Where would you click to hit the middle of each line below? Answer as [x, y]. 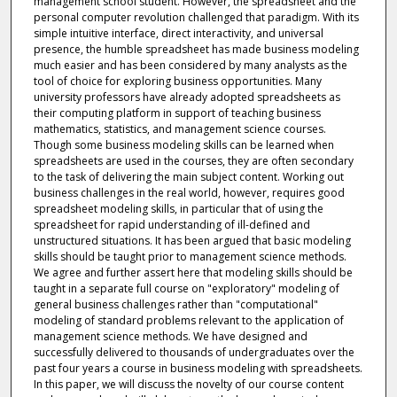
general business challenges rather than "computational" [175, 305]
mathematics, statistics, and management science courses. [179, 129]
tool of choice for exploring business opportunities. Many [177, 82]
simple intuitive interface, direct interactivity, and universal [178, 34]
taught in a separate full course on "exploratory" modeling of [186, 289]
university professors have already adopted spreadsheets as [187, 97]
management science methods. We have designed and [170, 337]
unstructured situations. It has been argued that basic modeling [192, 241]
